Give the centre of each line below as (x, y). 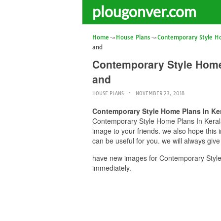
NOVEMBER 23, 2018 (160, 93)
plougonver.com (144, 11)
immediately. (112, 168)
